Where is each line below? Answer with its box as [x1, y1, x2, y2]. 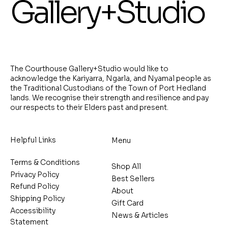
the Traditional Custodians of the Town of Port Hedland [10, 83, 206, 93]
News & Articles [111, 211, 168, 220]
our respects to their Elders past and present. [10, 102, 168, 112]
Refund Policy [10, 182, 59, 191]
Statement [10, 217, 48, 226]
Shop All [111, 162, 141, 172]
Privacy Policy [10, 169, 59, 179]
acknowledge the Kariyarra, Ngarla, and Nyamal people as [10, 73, 211, 83]
